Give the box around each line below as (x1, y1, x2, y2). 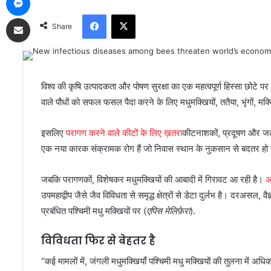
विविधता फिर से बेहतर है (41, 233, 155, 249)
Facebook (106, 9, 143, 19)
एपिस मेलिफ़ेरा (146, 205, 190, 217)
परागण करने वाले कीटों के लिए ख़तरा (66, 127, 182, 139)
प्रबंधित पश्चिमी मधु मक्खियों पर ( (41, 205, 146, 217)
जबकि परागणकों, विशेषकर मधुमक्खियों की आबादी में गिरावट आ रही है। (41, 174, 266, 186)
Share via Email (30, 13, 49, 22)
